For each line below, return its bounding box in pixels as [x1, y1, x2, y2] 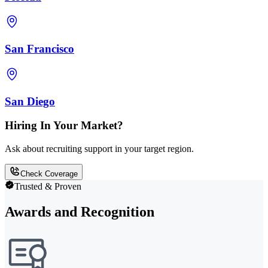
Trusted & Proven [14, 181, 81, 191]
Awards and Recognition [5, 203, 154, 220]
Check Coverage [20, 169, 78, 178]
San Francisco [5, 42, 74, 56]
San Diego [5, 95, 55, 108]
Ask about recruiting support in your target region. [5, 144, 194, 154]
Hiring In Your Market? [5, 119, 123, 132]
